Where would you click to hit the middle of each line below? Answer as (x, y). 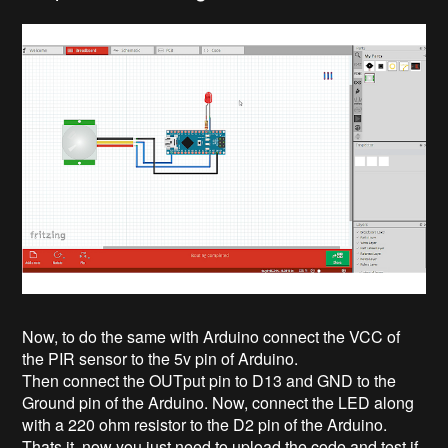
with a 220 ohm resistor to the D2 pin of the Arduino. (205, 424)
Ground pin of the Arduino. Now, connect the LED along (218, 402)
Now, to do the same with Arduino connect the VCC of (211, 336)
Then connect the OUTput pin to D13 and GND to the (209, 380)
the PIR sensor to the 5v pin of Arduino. (160, 358)
